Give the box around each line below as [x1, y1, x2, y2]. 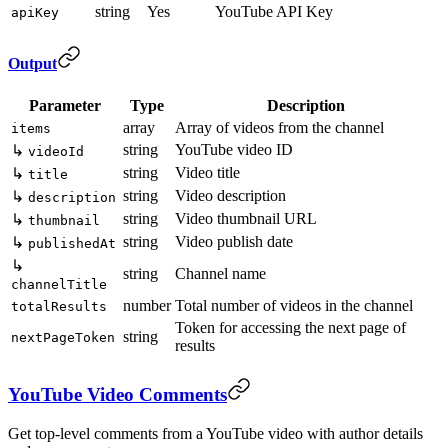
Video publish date [175, 233, 293, 251]
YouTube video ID [175, 141, 293, 159]
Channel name [175, 265, 266, 283]
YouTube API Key [215, 2, 333, 20]
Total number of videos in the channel [175, 297, 413, 315]
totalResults [11, 299, 107, 315]
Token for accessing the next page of [175, 319, 406, 337]
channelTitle [11, 277, 107, 293]
